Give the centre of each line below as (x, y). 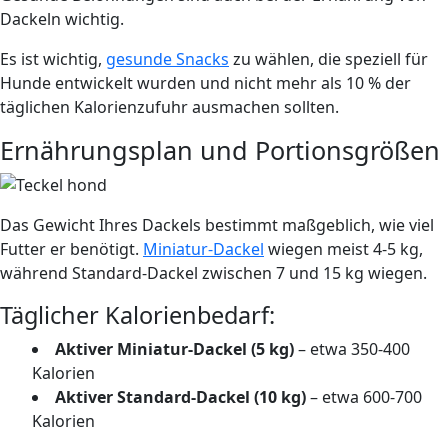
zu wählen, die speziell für (328, 58)
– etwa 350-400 (352, 348)
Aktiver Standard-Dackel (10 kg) (180, 396)
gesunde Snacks (167, 58)
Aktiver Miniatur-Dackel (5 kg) (174, 348)
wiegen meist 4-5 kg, (343, 248)
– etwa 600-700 (364, 396)
